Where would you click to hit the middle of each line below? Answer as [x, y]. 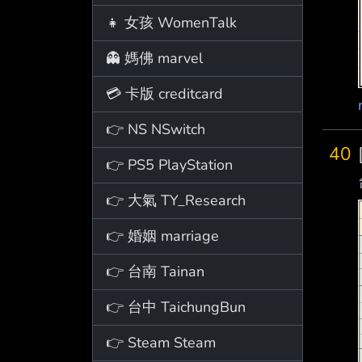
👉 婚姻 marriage [162, 236]
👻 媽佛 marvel [154, 58]
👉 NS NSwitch [156, 129]
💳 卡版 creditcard [164, 93]
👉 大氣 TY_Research [176, 200]
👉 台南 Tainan [155, 271]
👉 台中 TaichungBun [176, 307]
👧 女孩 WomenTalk [171, 22]
